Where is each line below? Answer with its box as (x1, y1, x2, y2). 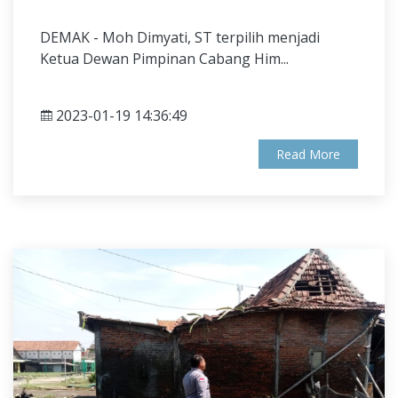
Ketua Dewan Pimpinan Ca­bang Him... (40, 49, 289, 68)
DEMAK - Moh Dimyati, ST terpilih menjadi (40, 28, 320, 47)
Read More (276, 146, 340, 163)
